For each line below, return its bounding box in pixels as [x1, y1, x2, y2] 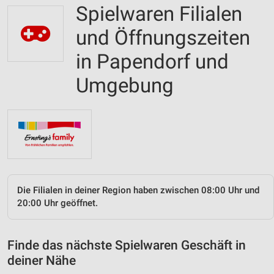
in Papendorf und [76, 50, 229, 73]
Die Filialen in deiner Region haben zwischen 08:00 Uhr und [17, 184, 259, 196]
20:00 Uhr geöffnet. [17, 197, 98, 209]
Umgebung [76, 73, 174, 97]
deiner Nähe [7, 253, 76, 268]
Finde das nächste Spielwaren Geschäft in [7, 237, 246, 253]
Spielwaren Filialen [76, 2, 242, 26]
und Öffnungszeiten [76, 26, 250, 50]
